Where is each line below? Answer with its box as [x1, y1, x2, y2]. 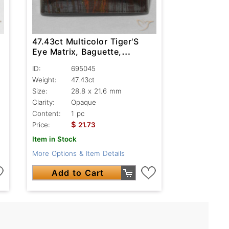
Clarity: [32, 98, 55, 107]
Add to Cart [51, 168, 104, 178]
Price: [32, 121, 50, 129]
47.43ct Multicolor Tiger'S [32, 36, 139, 47]
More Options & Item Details [32, 149, 125, 158]
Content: [32, 109, 61, 118]
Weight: [32, 76, 57, 84]
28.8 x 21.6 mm [71, 87, 122, 96]
